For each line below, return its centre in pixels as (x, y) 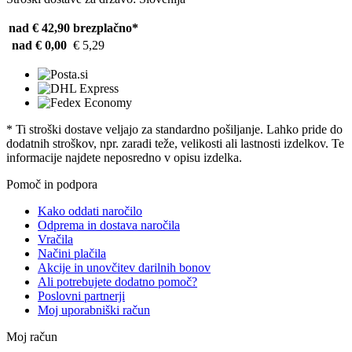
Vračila (55, 240)
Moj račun (32, 337)
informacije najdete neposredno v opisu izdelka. (124, 158)
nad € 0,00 (39, 46)
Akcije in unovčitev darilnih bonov (124, 268)
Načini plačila (72, 254)
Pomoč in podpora (52, 185)
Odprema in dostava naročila (109, 225)
